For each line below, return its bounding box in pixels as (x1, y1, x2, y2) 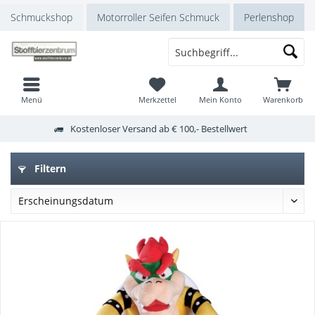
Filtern (32, 162, 66, 175)
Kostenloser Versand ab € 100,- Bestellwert (70, 122, 247, 135)
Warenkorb (263, 94, 304, 105)
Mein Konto (198, 94, 242, 105)
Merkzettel (138, 94, 176, 105)
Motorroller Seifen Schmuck (97, 11, 219, 24)
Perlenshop (244, 11, 294, 24)
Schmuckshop (11, 11, 72, 24)
